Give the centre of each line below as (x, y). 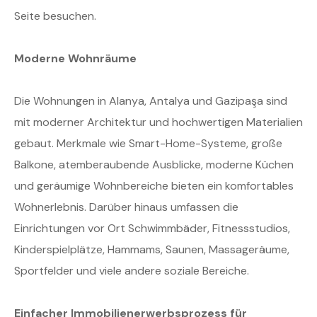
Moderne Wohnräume (75, 59)
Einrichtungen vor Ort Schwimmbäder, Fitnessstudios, (152, 229)
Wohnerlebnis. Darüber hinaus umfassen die (126, 207)
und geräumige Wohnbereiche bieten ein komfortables (154, 186)
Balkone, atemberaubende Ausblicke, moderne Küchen (154, 165)
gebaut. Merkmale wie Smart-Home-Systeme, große (148, 144)
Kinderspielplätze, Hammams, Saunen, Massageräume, (152, 250)
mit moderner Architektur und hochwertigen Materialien (158, 122)
